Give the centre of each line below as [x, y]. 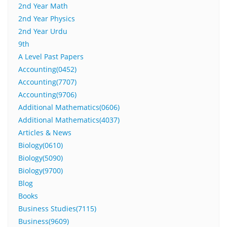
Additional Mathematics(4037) [69, 120]
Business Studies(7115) [57, 209]
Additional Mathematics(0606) [69, 107]
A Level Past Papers [51, 57]
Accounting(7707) [47, 82]
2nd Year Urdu [43, 31]
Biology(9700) [41, 171]
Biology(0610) [41, 145]
